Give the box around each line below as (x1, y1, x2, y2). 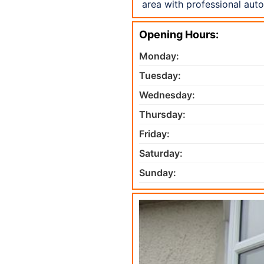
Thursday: (139, 108, 186, 120)
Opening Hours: (139, 28, 219, 41)
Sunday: (139, 166, 176, 179)
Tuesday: (139, 69, 181, 81)
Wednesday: (139, 88, 195, 101)
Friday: (139, 127, 170, 140)
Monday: (139, 49, 179, 62)
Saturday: (139, 147, 183, 159)
